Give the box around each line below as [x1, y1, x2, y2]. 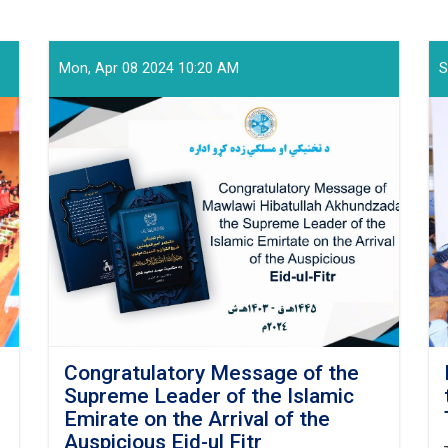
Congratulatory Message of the [64, 361, 359, 385]
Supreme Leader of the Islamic [64, 384, 354, 408]
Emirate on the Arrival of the [64, 407, 330, 431]
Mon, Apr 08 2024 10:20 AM [59, 60, 239, 77]
